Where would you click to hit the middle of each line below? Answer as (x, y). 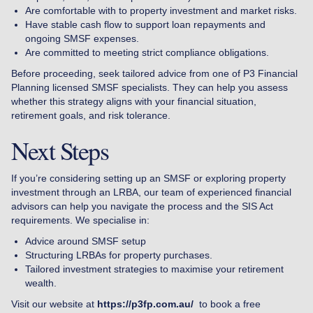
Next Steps (60, 150)
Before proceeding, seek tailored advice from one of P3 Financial (154, 73)
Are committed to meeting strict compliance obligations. (147, 52)
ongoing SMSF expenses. (82, 38)
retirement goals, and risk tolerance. (91, 115)
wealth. (41, 283)
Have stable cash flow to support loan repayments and (145, 24)
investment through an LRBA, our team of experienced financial (151, 192)
